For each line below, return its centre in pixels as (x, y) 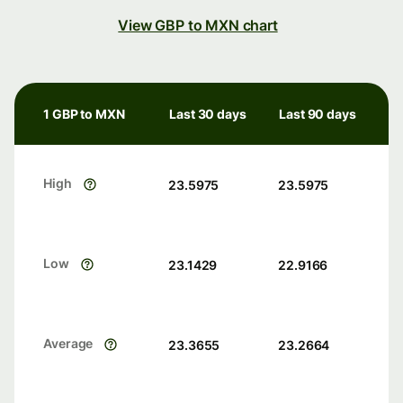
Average (68, 344)
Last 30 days (208, 114)
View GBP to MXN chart (198, 26)
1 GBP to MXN (84, 114)
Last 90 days (318, 114)
